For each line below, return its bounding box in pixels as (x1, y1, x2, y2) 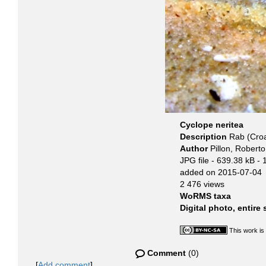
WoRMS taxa (180, 191, 231, 201)
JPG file (180, 156, 209, 165)
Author (180, 144, 210, 153)
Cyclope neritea (180, 120, 243, 129)
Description (180, 132, 229, 141)
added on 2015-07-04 (180, 167, 262, 177)
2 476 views (180, 179, 224, 189)
